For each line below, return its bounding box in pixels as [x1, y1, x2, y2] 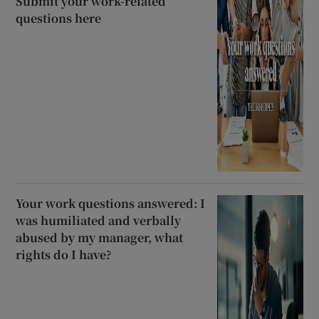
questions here [16, 9, 102, 26]
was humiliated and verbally [16, 211, 182, 229]
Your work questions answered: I [16, 194, 206, 211]
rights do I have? [16, 246, 113, 263]
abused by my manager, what [16, 229, 184, 246]
